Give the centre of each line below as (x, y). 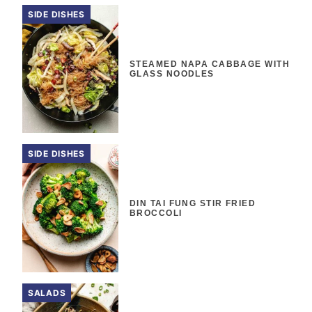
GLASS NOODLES (172, 74)
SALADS (47, 293)
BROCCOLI (156, 213)
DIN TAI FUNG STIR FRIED (193, 204)
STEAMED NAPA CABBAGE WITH (210, 64)
